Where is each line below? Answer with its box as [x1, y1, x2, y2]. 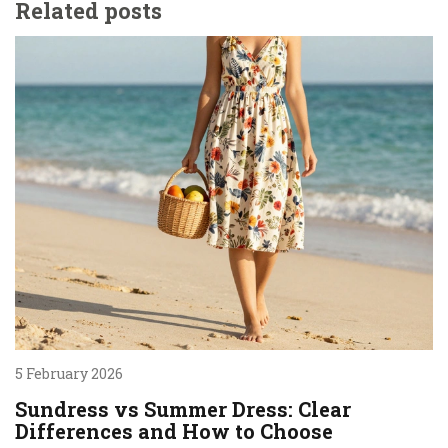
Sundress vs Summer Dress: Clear [15, 395, 351, 422]
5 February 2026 [15, 363, 123, 383]
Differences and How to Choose [15, 417, 333, 444]
